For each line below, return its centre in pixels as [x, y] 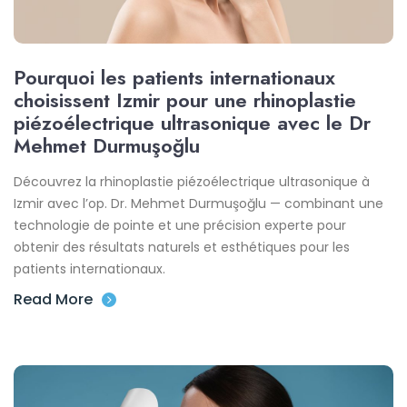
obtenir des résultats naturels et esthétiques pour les [182, 248]
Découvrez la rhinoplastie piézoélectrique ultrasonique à [192, 182]
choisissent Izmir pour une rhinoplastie [185, 100]
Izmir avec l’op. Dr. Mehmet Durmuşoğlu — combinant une [199, 204]
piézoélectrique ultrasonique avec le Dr [192, 123]
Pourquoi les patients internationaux [174, 78]
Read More [53, 300]
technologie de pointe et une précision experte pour [180, 226]
